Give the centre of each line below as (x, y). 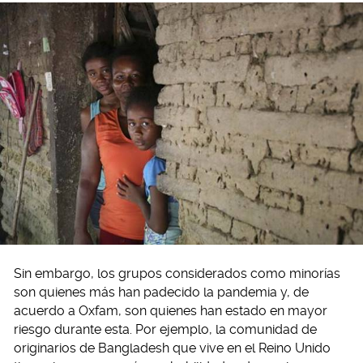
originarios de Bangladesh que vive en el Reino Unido (172, 348)
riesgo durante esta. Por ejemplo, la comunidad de (165, 329)
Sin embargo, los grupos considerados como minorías (177, 273)
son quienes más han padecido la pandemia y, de (161, 292)
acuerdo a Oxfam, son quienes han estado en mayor (171, 310)
